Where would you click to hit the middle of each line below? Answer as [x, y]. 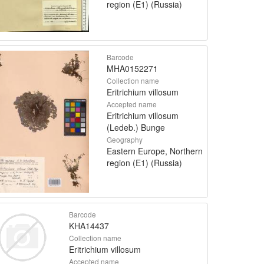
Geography [125, 140]
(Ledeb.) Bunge [136, 128]
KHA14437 [89, 225]
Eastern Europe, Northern [155, 151]
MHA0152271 [132, 69]
